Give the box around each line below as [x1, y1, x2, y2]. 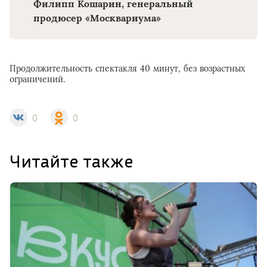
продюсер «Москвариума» [33, 12, 161, 24]
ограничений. [10, 74, 65, 85]
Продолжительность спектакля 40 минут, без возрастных [10, 63, 245, 74]
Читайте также [10, 150, 133, 173]
